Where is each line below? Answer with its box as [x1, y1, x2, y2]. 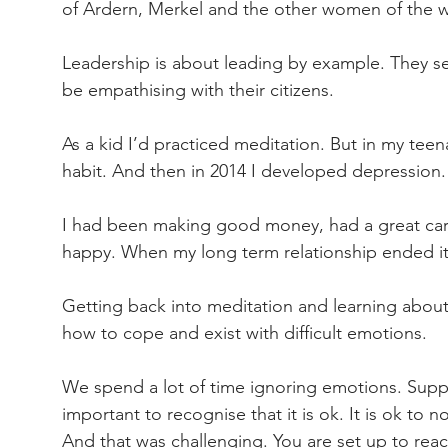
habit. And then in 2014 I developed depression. [62, 160, 446, 182]
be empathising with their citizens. [62, 79, 334, 101]
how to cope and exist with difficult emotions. [62, 322, 427, 344]
